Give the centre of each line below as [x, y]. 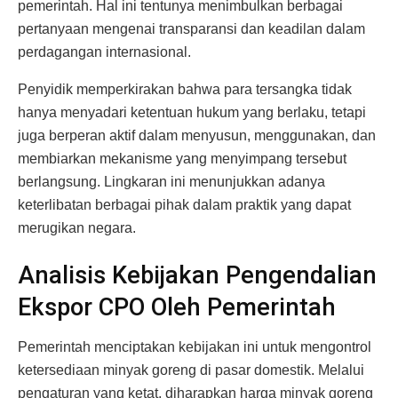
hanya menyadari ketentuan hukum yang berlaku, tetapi [192, 112]
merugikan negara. [77, 227]
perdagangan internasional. [104, 52]
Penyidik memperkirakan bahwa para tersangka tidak [185, 89]
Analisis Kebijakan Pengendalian [197, 276]
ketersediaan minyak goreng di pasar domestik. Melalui [191, 370]
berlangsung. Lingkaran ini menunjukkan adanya [171, 181]
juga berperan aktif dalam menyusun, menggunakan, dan [197, 135]
